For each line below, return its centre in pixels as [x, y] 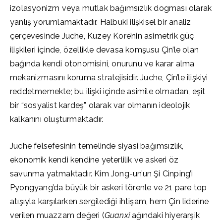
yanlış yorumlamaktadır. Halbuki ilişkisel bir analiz [101, 22]
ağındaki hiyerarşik [165, 215]
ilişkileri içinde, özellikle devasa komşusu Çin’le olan [104, 50]
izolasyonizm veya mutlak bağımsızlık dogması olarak [111, 8]
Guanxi [117, 215]
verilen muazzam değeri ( [57, 215]
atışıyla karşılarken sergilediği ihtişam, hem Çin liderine [110, 201]
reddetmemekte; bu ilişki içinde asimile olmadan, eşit [108, 91]
